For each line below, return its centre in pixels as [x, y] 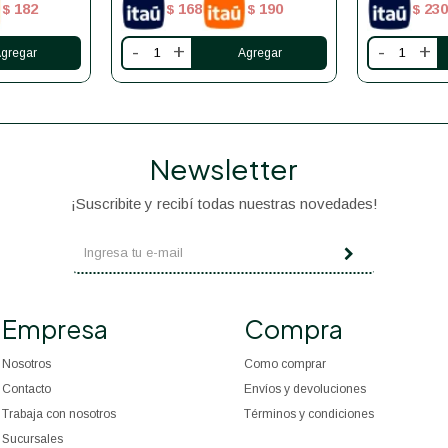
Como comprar [284, 363]
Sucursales [33, 438]
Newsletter [224, 168]
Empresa [55, 328]
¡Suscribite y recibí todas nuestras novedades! [224, 203]
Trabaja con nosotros [59, 413]
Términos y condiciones [308, 413]
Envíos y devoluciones [304, 388]
